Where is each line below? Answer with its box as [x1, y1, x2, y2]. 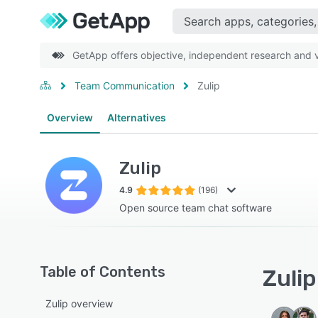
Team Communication [75, 79, 175, 92]
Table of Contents [40, 263, 165, 280]
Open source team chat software [119, 202, 272, 214]
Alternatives [107, 111, 166, 124]
